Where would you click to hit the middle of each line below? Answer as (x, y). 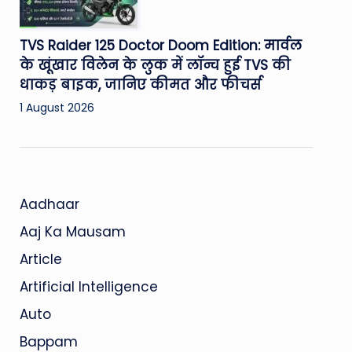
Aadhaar (49, 204)
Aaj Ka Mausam (72, 231)
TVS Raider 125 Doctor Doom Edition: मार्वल (160, 45)
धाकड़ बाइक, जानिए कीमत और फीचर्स (140, 84)
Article (40, 259)
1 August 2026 (57, 107)
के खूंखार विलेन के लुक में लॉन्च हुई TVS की (155, 65)
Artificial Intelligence (88, 286)
